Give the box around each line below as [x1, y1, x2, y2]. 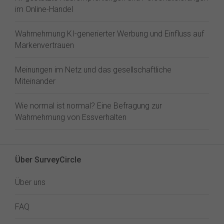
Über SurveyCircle [15, 155, 81, 164]
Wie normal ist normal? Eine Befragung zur [15, 101, 162, 110]
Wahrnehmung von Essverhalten [15, 112, 126, 122]
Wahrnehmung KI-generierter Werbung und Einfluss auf [15, 29, 204, 38]
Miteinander [15, 76, 55, 86]
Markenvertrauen [15, 40, 74, 50]
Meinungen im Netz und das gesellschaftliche [15, 65, 171, 74]
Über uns [15, 177, 45, 187]
